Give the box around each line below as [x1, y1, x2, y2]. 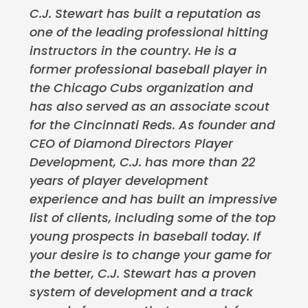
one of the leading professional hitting [29, 23, 268, 41]
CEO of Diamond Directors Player [29, 135, 233, 152]
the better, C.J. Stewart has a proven [29, 265, 256, 282]
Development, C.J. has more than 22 [29, 153, 255, 170]
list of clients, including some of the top [29, 209, 276, 226]
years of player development [29, 172, 208, 189]
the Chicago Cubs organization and [29, 79, 253, 96]
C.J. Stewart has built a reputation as [29, 5, 261, 22]
